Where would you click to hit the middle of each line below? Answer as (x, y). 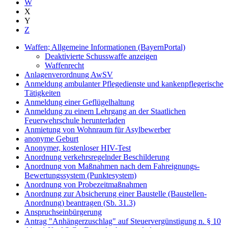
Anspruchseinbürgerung (63, 212)
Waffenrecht (64, 66)
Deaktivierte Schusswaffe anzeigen (101, 56)
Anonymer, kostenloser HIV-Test (78, 148)
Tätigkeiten (42, 93)
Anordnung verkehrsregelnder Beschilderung (97, 157)
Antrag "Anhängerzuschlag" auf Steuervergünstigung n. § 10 (123, 221)
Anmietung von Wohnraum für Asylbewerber (97, 130)
